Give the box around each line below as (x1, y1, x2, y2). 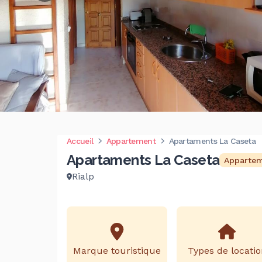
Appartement (106, 136, 156, 146)
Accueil (67, 136, 94, 146)
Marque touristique (73, 244, 161, 256)
